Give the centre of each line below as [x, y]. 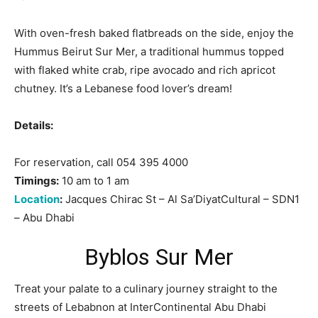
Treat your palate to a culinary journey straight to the [146, 288]
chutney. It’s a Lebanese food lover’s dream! [123, 88]
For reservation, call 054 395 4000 [101, 162]
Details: [34, 125]
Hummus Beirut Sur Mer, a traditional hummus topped [149, 51]
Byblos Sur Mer [159, 257]
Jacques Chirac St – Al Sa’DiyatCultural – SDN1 [181, 199]
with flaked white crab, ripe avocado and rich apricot [145, 70]
